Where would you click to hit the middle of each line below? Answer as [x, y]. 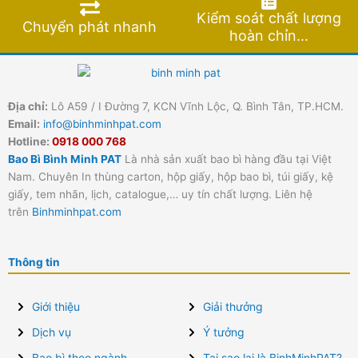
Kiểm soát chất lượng [268, 18]
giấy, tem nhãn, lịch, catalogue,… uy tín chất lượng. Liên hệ [160, 195]
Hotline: [30, 142]
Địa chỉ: [28, 107]
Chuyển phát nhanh [89, 27]
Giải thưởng [233, 307]
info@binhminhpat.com [102, 124]
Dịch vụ [52, 332]
